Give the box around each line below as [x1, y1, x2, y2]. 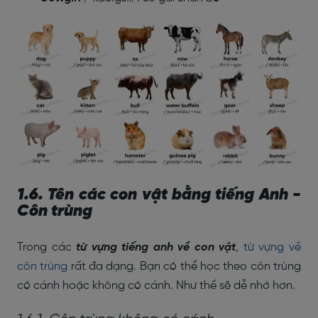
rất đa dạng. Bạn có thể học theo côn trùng [67, 261, 302, 273]
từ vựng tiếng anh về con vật [76, 241, 236, 253]
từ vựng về [243, 241, 302, 253]
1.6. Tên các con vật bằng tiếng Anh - [17, 187, 301, 204]
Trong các [17, 241, 77, 253]
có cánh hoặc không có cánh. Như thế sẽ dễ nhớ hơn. [17, 280, 295, 292]
